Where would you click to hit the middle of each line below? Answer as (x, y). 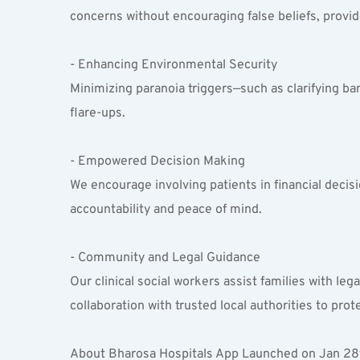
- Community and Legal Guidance (168, 258)
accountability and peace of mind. (166, 210)
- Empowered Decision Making (161, 162)
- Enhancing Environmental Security (177, 65)
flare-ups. (98, 113)
